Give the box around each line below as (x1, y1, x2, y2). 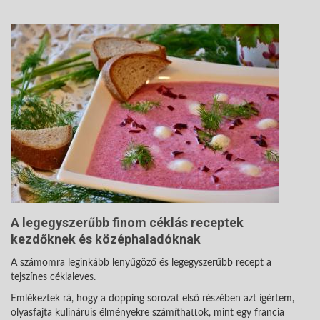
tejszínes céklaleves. (11, 271, 96, 282)
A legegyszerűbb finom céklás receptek (11, 214, 244, 230)
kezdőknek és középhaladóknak (11, 231, 201, 246)
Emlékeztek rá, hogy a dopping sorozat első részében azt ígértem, (11, 293, 294, 304)
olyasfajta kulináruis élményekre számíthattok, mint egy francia (11, 307, 284, 318)
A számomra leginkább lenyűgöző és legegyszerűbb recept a (11, 257, 271, 268)
